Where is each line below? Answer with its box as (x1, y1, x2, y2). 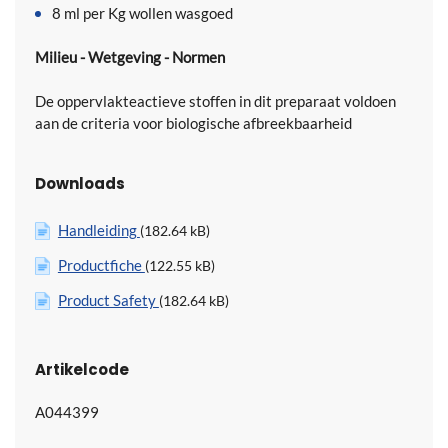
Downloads (35, 172, 125, 194)
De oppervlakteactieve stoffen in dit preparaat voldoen (35, 91, 396, 110)
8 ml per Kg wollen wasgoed (52, 3, 233, 22)
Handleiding (57, 220, 140, 239)
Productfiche (57, 255, 145, 274)
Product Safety (57, 290, 159, 309)
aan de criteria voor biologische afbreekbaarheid (35, 113, 352, 132)
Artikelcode (35, 358, 129, 380)
